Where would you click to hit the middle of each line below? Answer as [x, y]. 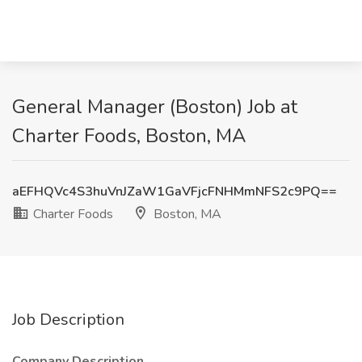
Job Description [68, 320]
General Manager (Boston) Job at [155, 107]
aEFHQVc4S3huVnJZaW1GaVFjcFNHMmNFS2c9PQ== [175, 192]
